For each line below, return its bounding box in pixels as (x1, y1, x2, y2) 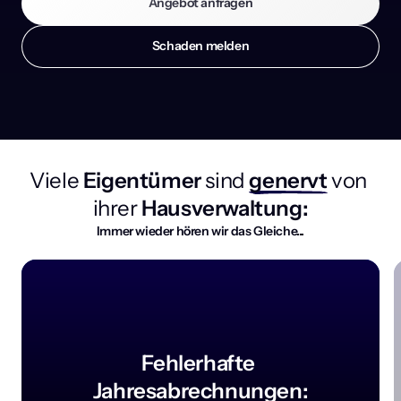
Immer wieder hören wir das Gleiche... (96, 223, 305, 240)
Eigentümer (79, 167, 206, 194)
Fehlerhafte (141, 349, 255, 376)
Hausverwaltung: (137, 195, 309, 222)
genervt (249, 167, 328, 194)
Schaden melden (151, 38, 250, 55)
